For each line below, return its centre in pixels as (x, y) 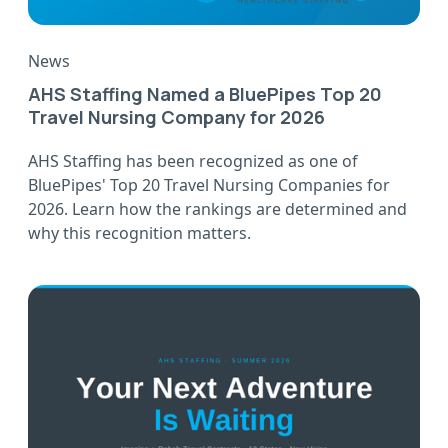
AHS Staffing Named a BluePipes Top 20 (205, 94)
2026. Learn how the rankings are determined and (217, 209)
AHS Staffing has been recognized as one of (193, 161)
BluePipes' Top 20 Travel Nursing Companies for (209, 185)
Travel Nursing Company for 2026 (176, 117)
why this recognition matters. (139, 233)
